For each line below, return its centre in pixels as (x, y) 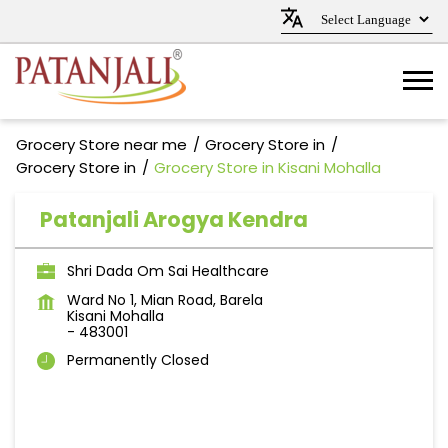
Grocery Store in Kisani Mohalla (267, 167)
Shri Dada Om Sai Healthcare (168, 271)
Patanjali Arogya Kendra (174, 219)
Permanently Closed (138, 360)
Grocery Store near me (101, 144)
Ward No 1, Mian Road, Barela (165, 300)
